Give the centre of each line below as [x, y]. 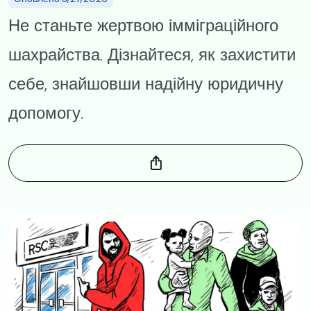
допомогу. [46, 113]
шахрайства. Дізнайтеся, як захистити [152, 54]
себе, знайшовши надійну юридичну [146, 84]
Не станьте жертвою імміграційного [143, 25]
